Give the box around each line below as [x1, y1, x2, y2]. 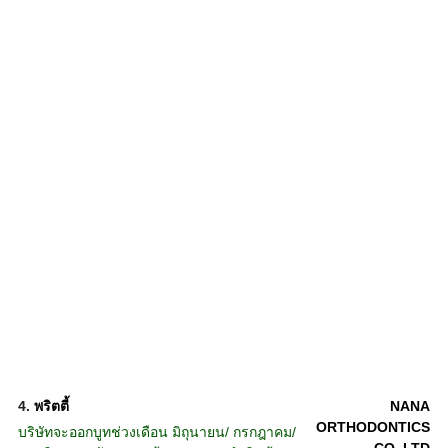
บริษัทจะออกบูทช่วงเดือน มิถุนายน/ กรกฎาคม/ [17, 424, 296, 440]
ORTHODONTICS [315, 419, 430, 435]
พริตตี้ [33, 398, 69, 414]
